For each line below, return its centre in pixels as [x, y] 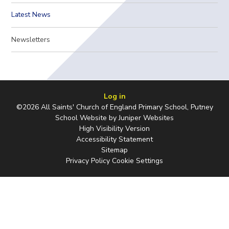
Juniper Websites [146, 118]
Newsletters [31, 39]
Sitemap [114, 150]
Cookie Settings [138, 161]
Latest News [31, 15]
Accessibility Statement [114, 139]
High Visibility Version [114, 128]
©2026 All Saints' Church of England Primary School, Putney [114, 107]
